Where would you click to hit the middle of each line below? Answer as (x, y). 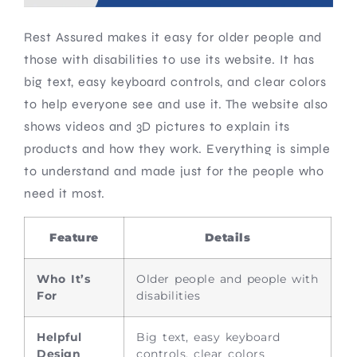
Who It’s (63, 279)
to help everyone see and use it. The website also (176, 104)
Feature (74, 237)
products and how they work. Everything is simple (177, 148)
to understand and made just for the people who (174, 171)
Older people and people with (227, 279)
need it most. (65, 193)
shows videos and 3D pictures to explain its (157, 126)
